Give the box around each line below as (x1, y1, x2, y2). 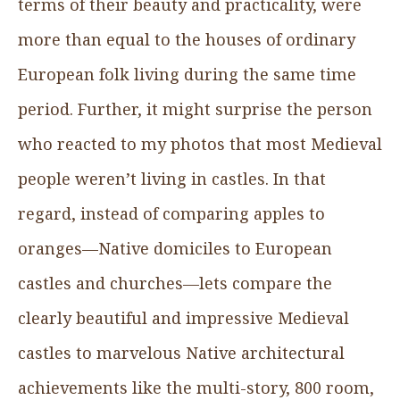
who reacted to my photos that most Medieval (18, 132, 382, 154)
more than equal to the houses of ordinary (18, 28, 355, 50)
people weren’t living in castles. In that (18, 167, 326, 189)
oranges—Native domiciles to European (18, 237, 332, 259)
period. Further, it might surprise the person (18, 97, 372, 120)
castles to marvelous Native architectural (18, 341, 345, 363)
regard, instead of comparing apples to (18, 202, 325, 224)
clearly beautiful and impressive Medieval (18, 306, 349, 329)
